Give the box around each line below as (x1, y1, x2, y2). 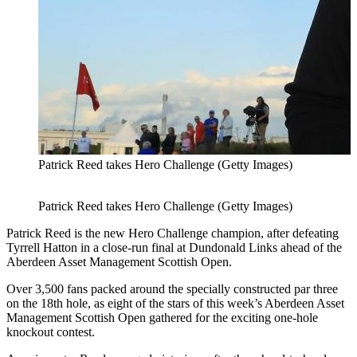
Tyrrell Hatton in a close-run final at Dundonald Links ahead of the (6, 240, 342, 254)
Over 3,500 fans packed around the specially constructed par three (6, 281, 338, 296)
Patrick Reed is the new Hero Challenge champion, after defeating (6, 226, 339, 240)
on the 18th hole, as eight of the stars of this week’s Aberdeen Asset (6, 296, 344, 310)
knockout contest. (6, 324, 95, 339)
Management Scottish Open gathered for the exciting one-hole (6, 310, 318, 324)
